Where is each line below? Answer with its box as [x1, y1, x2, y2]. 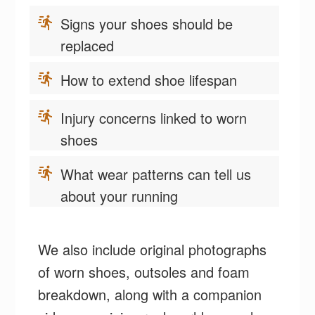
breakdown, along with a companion [38, 283, 262, 304]
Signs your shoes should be [60, 13, 233, 34]
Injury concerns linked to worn [60, 107, 247, 128]
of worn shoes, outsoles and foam [38, 261, 250, 282]
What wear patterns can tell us [60, 163, 252, 184]
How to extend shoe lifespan [60, 69, 242, 90]
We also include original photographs [38, 238, 267, 259]
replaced [60, 34, 115, 56]
